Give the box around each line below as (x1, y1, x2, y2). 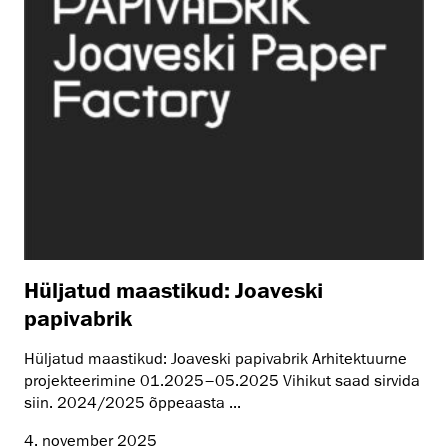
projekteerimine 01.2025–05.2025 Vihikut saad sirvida (24, 370, 420, 391)
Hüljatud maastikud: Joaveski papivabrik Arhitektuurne (24, 348, 407, 369)
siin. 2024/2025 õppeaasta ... (24, 392, 241, 413)
